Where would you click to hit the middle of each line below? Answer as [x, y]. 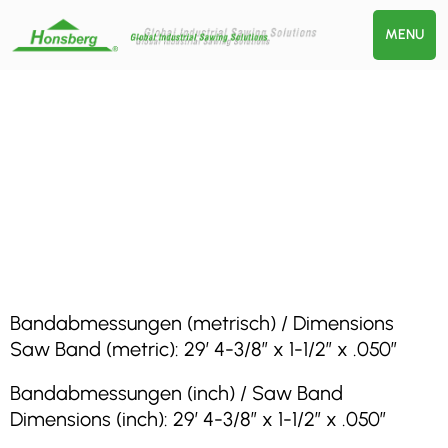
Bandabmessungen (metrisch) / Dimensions [202, 323]
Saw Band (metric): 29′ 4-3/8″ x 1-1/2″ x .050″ [203, 349]
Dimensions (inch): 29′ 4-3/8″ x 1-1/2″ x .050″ [198, 419]
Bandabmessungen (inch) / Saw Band [176, 393]
